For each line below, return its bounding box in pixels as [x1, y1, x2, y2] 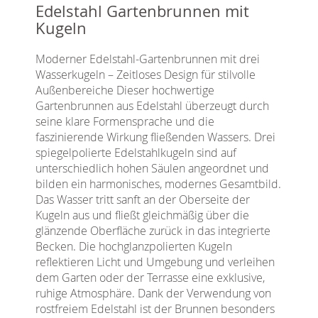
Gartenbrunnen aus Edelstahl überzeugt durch [35, 97, 269, 114]
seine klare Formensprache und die [35, 113, 214, 129]
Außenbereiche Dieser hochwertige [35, 82, 214, 98]
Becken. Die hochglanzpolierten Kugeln [35, 238, 232, 254]
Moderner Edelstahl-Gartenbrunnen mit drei [35, 50, 260, 67]
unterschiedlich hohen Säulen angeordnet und [35, 160, 269, 176]
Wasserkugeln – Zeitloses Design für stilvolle [35, 66, 256, 82]
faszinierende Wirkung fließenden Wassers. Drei [35, 128, 275, 145]
